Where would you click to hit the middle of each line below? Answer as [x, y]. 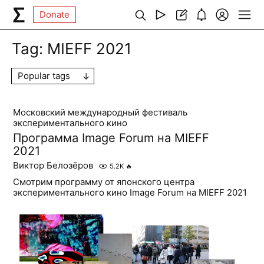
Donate [55, 14]
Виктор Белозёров [53, 165]
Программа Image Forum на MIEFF [111, 138]
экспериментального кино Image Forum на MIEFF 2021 [130, 192]
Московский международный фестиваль [100, 112]
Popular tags [44, 76]
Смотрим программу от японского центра [104, 182]
